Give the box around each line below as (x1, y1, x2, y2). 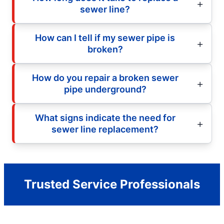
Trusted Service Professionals (24, 176, 200, 191)
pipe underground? (63, 83, 146, 94)
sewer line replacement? (51, 123, 158, 134)
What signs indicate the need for (34, 112, 175, 123)
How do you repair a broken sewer (31, 72, 178, 83)
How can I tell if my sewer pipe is (35, 32, 175, 43)
